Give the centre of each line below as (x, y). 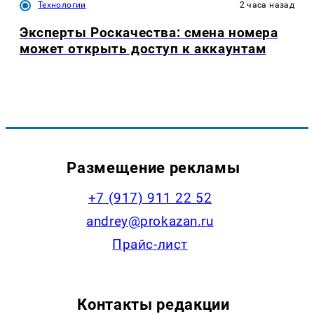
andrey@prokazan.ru (150, 221)
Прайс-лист (150, 244)
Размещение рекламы (153, 167)
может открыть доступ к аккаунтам (143, 49)
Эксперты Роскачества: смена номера (149, 33)
